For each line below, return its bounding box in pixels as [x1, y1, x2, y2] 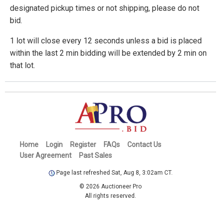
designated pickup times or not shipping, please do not [10, 3, 199, 13]
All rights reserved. [85, 192, 136, 199]
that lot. [10, 60, 35, 70]
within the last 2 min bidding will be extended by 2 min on [10, 48, 207, 58]
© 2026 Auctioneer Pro [79, 183, 142, 190]
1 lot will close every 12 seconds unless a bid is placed [10, 36, 202, 45]
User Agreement [20, 151, 72, 159]
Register [70, 140, 96, 148]
